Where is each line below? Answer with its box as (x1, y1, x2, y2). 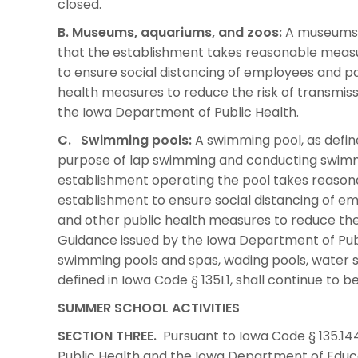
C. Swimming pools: (58, 130, 192, 149)
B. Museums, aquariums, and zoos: (58, 22, 282, 42)
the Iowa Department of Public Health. (58, 102, 299, 121)
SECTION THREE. (58, 326, 157, 345)
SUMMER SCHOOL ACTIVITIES (58, 298, 240, 317)
